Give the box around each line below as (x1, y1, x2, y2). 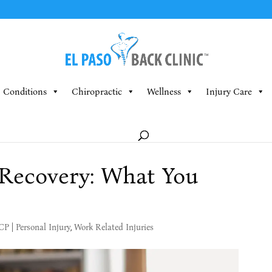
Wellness (146, 86, 181, 97)
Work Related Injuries (73, 222, 154, 233)
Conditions (2, 86, 47, 97)
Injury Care (205, 86, 252, 97)
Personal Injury (15, 222, 70, 233)
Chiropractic (71, 86, 122, 97)
